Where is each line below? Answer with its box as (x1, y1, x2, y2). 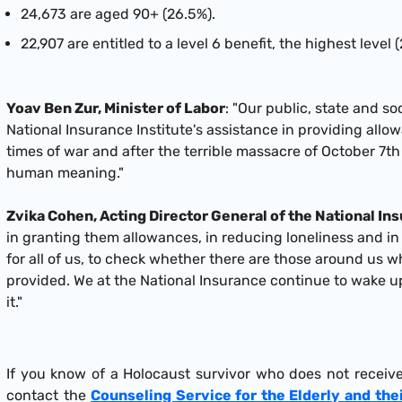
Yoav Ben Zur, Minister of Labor (6, 99, 225, 117)
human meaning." (6, 163, 124, 181)
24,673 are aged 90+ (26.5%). (21, 5, 215, 22)
